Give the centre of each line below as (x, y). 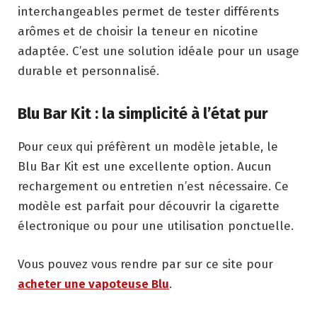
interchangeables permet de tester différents (148, 11)
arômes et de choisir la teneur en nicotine (138, 31)
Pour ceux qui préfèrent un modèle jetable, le (148, 146)
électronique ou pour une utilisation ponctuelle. (156, 226)
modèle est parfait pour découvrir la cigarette (149, 206)
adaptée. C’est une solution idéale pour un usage (158, 51)
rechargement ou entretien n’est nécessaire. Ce (153, 186)
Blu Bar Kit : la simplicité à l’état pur (143, 114)
